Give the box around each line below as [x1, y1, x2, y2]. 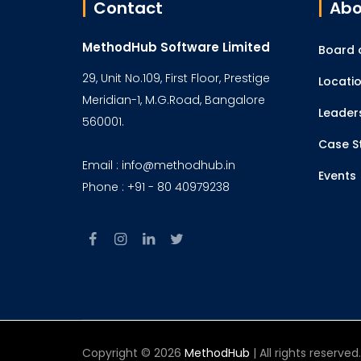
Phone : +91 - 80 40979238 [82, 179, 230, 195]
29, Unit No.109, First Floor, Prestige [82, 70, 270, 86]
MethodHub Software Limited [82, 39, 270, 56]
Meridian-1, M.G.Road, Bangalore [82, 92, 265, 108]
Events [317, 168, 356, 184]
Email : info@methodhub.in [82, 157, 235, 173]
